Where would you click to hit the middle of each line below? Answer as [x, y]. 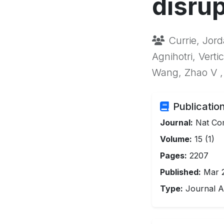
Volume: [176, 139]
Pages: [173, 155]
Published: [180, 172]
